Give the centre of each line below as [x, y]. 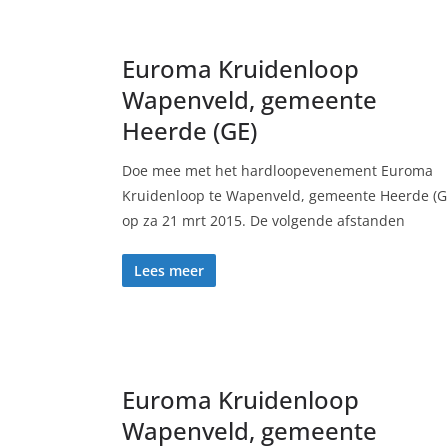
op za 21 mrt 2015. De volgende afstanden [263, 220]
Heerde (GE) [189, 130]
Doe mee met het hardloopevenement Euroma [277, 170]
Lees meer [169, 270]
